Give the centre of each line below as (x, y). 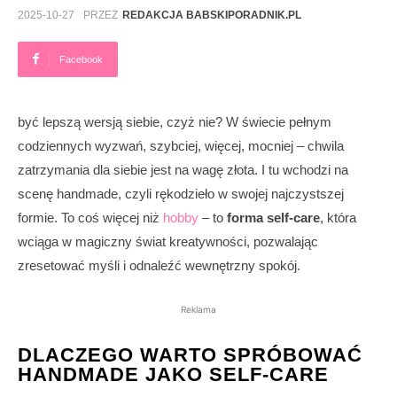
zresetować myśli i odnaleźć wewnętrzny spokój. (159, 265)
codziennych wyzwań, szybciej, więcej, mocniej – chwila (181, 145)
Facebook (81, 59)
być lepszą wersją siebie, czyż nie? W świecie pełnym (175, 121)
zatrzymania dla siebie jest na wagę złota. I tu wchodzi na (183, 169)
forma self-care (273, 217)
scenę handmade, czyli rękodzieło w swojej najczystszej (181, 193)
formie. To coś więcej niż (90, 217)
